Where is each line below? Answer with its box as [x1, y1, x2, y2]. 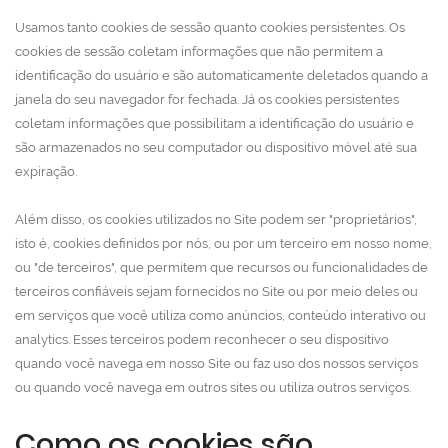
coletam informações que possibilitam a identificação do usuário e [15, 116, 414, 131]
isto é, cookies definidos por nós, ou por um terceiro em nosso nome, [15, 236, 432, 251]
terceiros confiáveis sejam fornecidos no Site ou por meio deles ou [15, 284, 418, 299]
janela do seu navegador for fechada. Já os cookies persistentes [15, 92, 399, 107]
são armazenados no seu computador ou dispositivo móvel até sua [15, 140, 417, 155]
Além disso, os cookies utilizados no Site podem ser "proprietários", [15, 212, 417, 227]
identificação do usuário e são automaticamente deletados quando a [15, 68, 428, 83]
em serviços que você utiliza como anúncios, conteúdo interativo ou [15, 308, 426, 323]
